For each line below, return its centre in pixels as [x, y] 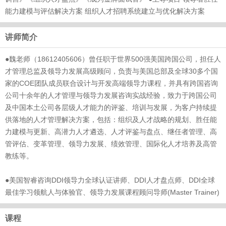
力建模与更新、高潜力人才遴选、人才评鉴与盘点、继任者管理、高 [111, 132]
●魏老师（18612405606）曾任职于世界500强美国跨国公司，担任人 [113, 59]
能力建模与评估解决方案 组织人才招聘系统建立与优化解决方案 [105, 11]
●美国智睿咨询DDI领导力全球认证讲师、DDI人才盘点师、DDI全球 [110, 180]
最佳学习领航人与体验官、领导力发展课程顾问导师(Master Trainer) [112, 192]
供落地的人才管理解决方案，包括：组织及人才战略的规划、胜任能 [111, 120]
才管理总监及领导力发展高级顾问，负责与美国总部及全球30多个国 [111, 71]
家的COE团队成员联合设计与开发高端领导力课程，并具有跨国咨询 [111, 83]
